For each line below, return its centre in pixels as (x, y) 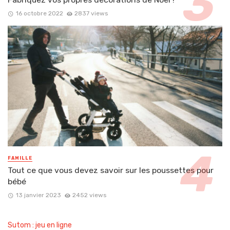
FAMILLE (20, 158)
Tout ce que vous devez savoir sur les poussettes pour (111, 170)
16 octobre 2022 (39, 14)
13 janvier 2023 (38, 195)
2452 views (90, 195)
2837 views (91, 14)
